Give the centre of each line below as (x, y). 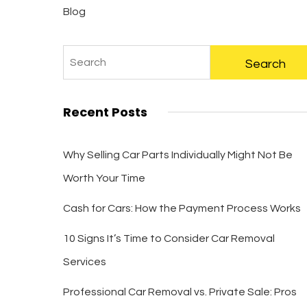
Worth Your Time (104, 178)
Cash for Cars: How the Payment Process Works (182, 208)
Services (84, 262)
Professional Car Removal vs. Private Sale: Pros (180, 292)
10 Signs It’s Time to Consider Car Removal (169, 238)
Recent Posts (105, 112)
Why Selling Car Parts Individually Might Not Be (177, 155)
